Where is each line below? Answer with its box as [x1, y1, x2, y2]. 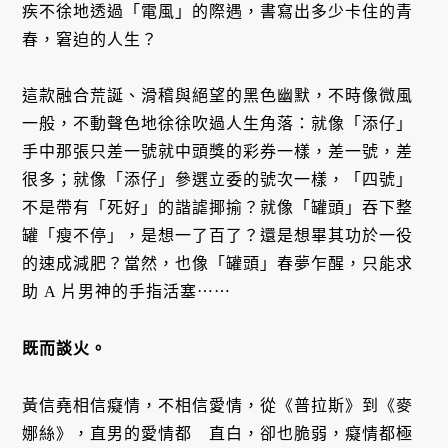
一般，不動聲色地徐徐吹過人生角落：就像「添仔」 [22, 115, 414, 133]
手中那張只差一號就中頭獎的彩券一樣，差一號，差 [22, 143, 414, 161]
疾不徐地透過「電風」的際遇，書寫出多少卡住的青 [22, 2, 414, 20]
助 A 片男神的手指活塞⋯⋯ [22, 283, 232, 301]
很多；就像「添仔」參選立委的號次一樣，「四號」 [22, 171, 414, 189]
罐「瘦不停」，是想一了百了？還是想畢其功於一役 [22, 227, 414, 245]
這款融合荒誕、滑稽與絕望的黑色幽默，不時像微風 [22, 87, 414, 105]
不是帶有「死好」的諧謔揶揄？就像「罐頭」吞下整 [22, 199, 414, 217]
